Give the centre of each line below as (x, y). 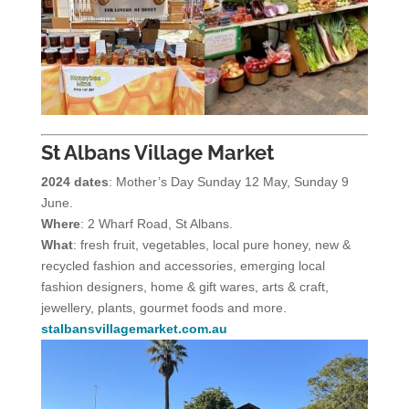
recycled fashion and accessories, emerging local (183, 265)
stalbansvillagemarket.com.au (134, 328)
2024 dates (74, 181)
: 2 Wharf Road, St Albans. (156, 223)
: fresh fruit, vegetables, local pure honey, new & (211, 244)
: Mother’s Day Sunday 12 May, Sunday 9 (228, 181)
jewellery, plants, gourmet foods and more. (163, 307)
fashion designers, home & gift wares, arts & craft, (184, 286)
